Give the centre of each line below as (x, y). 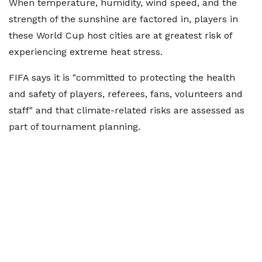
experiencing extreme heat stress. (86, 52)
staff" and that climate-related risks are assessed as (127, 110)
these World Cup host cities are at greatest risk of (120, 35)
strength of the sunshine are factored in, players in (123, 19)
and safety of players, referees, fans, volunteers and (126, 94)
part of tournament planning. (75, 127)
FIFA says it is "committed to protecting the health (122, 77)
